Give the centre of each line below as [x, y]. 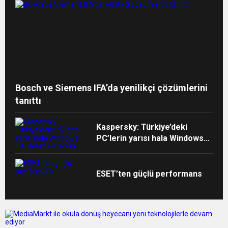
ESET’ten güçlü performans [149, 174]
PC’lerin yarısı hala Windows [150, 138]
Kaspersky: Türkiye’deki [142, 127]
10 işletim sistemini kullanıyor [153, 150]
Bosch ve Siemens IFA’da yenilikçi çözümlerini [111, 88]
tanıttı [28, 101]
